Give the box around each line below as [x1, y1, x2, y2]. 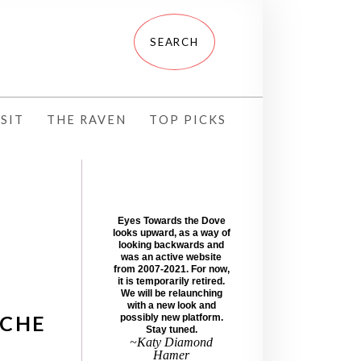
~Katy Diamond [130, 334, 214, 349]
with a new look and [127, 299, 216, 311]
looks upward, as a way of [112, 226, 230, 239]
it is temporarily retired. [118, 275, 226, 287]
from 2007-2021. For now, [113, 263, 230, 275]
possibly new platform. [119, 311, 223, 323]
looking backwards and [118, 239, 225, 251]
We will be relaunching [120, 287, 222, 299]
